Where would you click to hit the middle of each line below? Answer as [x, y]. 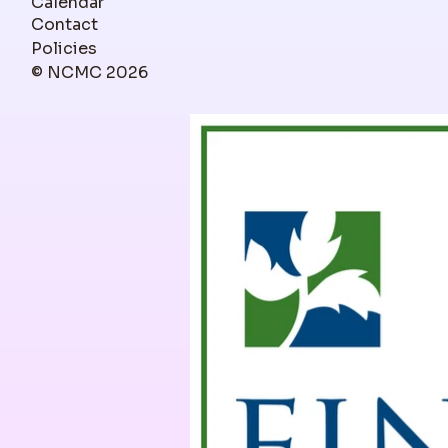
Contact [64, 24]
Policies [64, 49]
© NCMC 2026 [89, 73]
